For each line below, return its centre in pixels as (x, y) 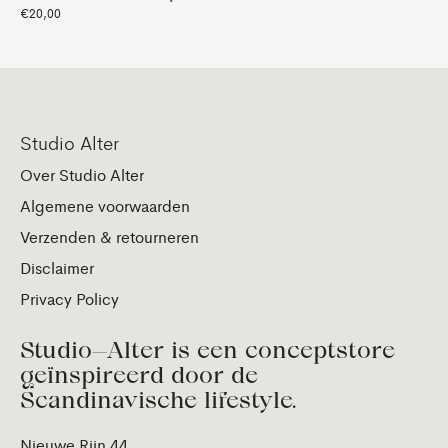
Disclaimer (57, 267)
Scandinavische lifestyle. (158, 399)
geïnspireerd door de (139, 374)
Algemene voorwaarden (105, 205)
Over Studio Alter (82, 174)
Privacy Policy (69, 298)
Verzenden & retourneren (109, 236)
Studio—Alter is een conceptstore (207, 349)
